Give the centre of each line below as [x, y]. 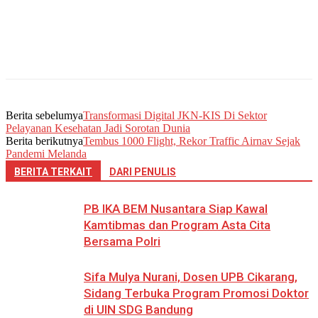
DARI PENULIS [143, 172]
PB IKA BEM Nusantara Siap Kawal [176, 209]
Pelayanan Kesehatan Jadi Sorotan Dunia [98, 128]
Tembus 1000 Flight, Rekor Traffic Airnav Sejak [192, 141]
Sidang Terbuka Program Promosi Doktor [196, 294]
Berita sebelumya [44, 116]
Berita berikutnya [44, 141]
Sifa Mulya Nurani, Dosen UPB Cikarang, [191, 277]
